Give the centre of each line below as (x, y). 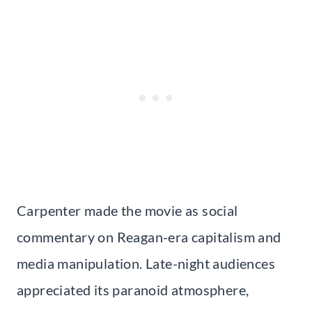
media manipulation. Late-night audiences (146, 263)
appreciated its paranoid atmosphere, (133, 289)
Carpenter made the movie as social (127, 210)
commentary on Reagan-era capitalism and (149, 236)
